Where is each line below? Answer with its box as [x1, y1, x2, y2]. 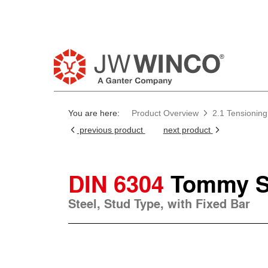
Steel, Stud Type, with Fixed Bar [68, 194, 250, 212]
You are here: [68, 108, 120, 118]
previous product [77, 124, 145, 135]
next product [163, 124, 213, 135]
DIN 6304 [68, 166, 164, 200]
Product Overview [131, 108, 199, 118]
